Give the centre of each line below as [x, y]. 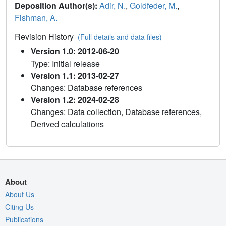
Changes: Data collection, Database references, [116, 111]
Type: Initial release [65, 63]
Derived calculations [67, 124]
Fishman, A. [36, 17]
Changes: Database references [87, 87]
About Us [20, 194]
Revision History [46, 36]
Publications [24, 219]
